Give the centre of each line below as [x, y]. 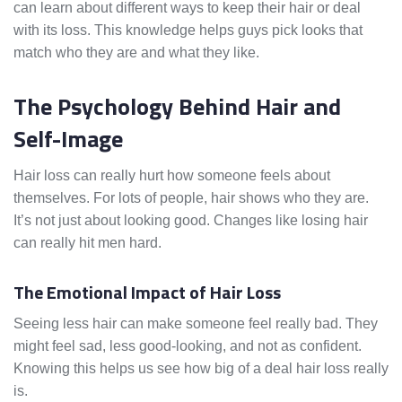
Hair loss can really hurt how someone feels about [172, 176]
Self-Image [68, 139]
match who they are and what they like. [136, 53]
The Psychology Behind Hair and [177, 107]
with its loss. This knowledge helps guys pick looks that [188, 31]
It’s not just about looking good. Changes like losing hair [191, 221]
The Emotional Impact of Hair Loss [147, 293]
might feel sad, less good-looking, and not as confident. [188, 346]
